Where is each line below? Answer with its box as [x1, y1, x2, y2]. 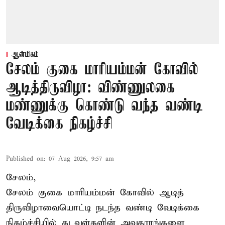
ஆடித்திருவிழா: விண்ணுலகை [6, 79, 175, 97]
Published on [6, 155, 44, 164]
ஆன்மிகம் [12, 50, 39, 60]
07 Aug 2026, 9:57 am [49, 155, 114, 164]
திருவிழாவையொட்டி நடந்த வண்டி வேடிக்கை [6, 202, 199, 214]
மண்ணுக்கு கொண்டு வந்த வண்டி [6, 97, 203, 116]
